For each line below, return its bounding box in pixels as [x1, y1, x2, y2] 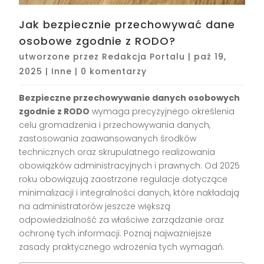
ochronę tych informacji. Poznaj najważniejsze [19, 227, 212, 239]
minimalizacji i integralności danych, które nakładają [19, 186, 240, 199]
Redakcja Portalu [102, 50, 186, 62]
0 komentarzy [81, 65, 147, 77]
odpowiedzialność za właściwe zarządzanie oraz [19, 213, 225, 226]
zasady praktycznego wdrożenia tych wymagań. [19, 240, 225, 253]
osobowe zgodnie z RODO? [19, 33, 176, 48]
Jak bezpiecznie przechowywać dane [19, 16, 236, 32]
